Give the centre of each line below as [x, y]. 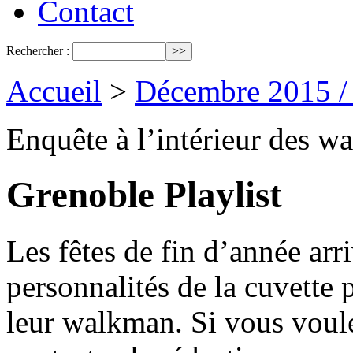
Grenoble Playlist [144, 195]
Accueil [54, 91]
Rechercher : [38, 51]
